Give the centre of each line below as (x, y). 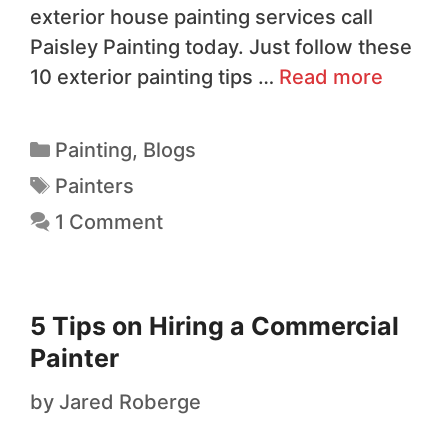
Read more (331, 76)
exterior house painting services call (201, 16)
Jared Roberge (130, 401)
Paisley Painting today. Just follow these (221, 46)
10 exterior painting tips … (154, 76)
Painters (94, 185)
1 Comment (109, 221)
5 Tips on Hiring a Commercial (214, 325)
